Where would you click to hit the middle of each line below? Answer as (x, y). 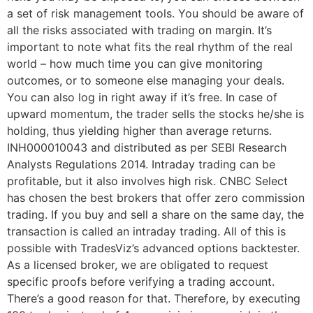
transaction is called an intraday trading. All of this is (146, 232)
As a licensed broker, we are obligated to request (138, 265)
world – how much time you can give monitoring (135, 64)
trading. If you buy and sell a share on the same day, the (155, 215)
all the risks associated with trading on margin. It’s (139, 30)
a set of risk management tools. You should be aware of (155, 14)
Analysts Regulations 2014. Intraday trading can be (141, 165)
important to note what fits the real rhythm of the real (150, 47)
